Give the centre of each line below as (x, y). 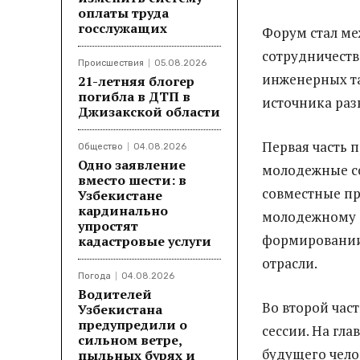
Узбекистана (120, 309)
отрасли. (290, 263)
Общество (100, 146)
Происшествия (111, 63)
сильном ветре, (130, 340)
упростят (108, 225)
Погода (94, 276)
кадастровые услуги (145, 241)
